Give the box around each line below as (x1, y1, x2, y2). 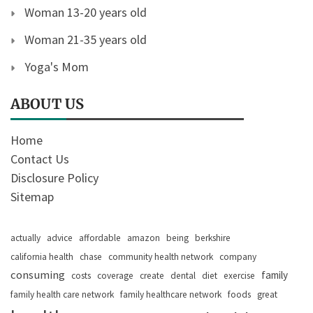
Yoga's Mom (24, 59, 89, 75)
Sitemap (10, 189, 54, 205)
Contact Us (10, 151, 69, 168)
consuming (10, 267, 65, 283)
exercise (224, 270, 255, 282)
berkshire (195, 232, 231, 245)
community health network (108, 251, 213, 263)
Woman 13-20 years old (24, 4, 147, 21)
